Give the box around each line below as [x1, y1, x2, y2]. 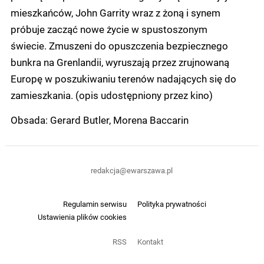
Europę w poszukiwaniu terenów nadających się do [11, 72, 236, 85]
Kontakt [137, 237, 163, 246]
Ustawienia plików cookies [38, 212, 127, 222]
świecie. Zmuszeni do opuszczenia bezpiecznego [11, 39, 228, 52]
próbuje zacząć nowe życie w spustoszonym [11, 22, 207, 35]
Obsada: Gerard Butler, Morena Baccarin [11, 113, 189, 126]
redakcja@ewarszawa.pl [91, 166, 173, 175]
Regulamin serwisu [63, 199, 127, 209]
